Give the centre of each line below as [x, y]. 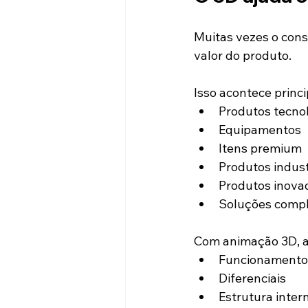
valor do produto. [243, 55]
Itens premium [260, 148]
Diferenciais [252, 278]
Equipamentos [260, 129]
